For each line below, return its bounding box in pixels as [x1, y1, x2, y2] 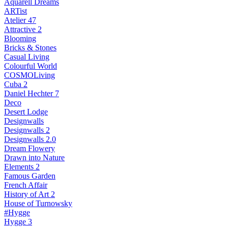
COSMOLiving [4, 71, 55, 79]
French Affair [4, 181, 47, 189]
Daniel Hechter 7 [4, 89, 59, 98]
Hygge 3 [4, 217, 32, 226]
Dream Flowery [4, 144, 55, 153]
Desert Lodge [4, 107, 48, 116]
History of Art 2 [4, 190, 55, 198]
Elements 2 [4, 162, 40, 171]
